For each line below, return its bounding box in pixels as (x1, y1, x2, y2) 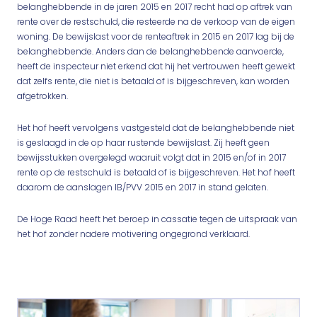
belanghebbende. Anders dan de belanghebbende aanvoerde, (17, 45, 284, 57)
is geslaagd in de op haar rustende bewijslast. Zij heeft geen (17, 137, 270, 149)
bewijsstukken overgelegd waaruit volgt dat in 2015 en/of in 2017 (17, 151, 286, 163)
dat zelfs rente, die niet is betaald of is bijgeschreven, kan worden (17, 75, 289, 87)
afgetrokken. (17, 90, 68, 102)
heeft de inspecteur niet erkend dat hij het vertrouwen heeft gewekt (17, 60, 295, 72)
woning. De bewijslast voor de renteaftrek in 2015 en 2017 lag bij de (17, 30, 294, 42)
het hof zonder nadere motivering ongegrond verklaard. (17, 228, 250, 240)
